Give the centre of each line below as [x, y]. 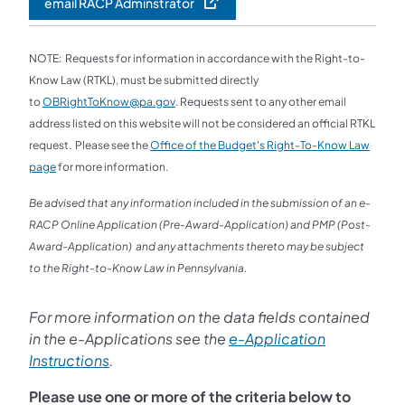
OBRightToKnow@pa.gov [109, 102]
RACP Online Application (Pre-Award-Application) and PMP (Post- [200, 225]
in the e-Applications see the [129, 339]
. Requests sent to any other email [261, 102]
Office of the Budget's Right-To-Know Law [260, 146]
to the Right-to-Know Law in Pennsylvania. [138, 268]
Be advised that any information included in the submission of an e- [200, 203]
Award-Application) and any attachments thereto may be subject [197, 247]
